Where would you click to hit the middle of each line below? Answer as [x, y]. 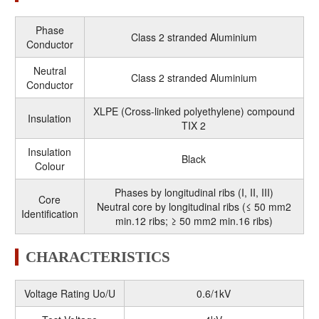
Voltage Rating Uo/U [69, 293]
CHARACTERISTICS [98, 256]
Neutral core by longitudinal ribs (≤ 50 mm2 [194, 206]
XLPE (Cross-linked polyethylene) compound [194, 111]
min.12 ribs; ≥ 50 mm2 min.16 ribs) [194, 220]
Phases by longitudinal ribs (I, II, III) [194, 192]
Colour [49, 166]
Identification [49, 213]
